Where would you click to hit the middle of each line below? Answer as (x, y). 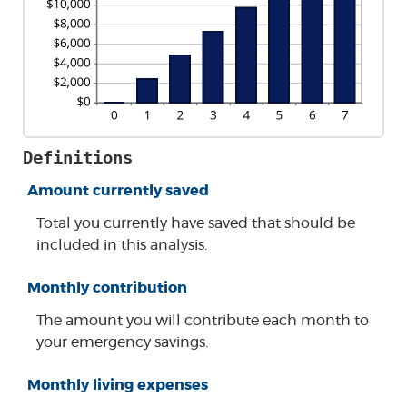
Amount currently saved (118, 191)
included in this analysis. (122, 245)
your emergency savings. (122, 343)
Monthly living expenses (118, 386)
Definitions (78, 158)
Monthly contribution (107, 288)
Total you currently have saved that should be (196, 223)
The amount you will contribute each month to (203, 321)
